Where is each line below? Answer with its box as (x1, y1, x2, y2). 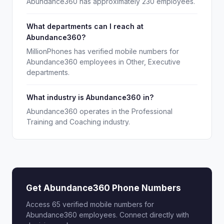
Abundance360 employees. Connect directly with (26, 210, 189, 219)
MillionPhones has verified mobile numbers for (26, 47, 179, 55)
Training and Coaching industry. (26, 117, 130, 126)
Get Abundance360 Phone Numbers (26, 183, 181, 193)
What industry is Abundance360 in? (26, 93, 153, 101)
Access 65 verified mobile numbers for (26, 200, 154, 208)
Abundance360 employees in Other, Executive (26, 57, 180, 66)
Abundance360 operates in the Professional (26, 107, 172, 115)
